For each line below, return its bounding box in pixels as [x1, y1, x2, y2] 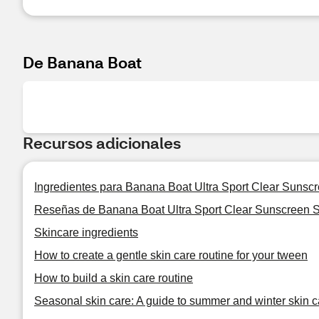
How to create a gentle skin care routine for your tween [34, 249, 308, 261]
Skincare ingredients [34, 226, 138, 239]
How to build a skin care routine [34, 272, 193, 284]
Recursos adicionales [23, 132, 181, 153]
